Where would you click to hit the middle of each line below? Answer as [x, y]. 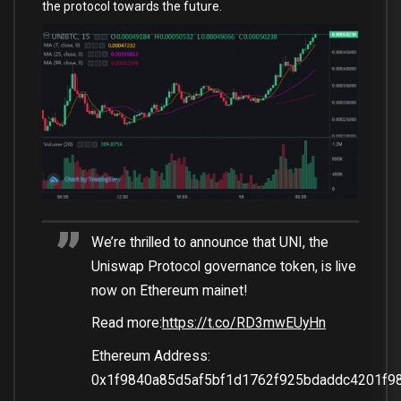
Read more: [127, 323]
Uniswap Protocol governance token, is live [224, 266]
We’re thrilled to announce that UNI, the [210, 242]
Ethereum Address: [151, 356]
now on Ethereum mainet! [170, 290]
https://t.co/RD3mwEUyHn [244, 323]
